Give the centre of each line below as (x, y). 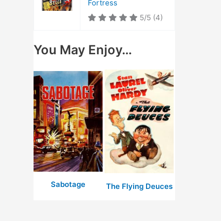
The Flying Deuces (139, 186)
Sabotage (68, 184)
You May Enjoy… (83, 49)
